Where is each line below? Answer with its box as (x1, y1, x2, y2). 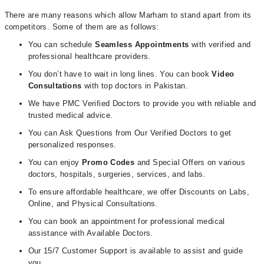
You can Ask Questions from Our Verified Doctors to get (28, 128, 232, 137)
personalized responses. (28, 140, 119, 149)
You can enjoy (28, 158, 82, 167)
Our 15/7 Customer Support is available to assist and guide (28, 246, 243, 255)
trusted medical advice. (28, 111, 113, 120)
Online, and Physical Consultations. (28, 199, 159, 208)
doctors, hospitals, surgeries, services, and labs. (28, 170, 206, 179)
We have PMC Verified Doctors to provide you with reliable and (28, 99, 256, 108)
